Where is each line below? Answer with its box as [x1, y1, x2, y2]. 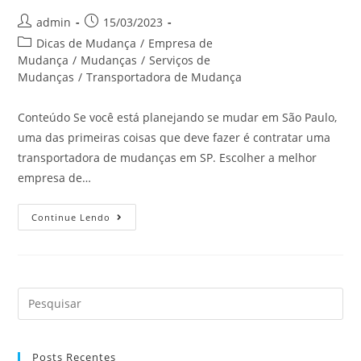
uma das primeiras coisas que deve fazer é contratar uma [18, 129, 331, 145]
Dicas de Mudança [36, 35, 137, 51]
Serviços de [149, 52, 211, 68]
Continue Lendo [31, 210, 111, 223]
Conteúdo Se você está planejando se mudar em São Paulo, [18, 109, 338, 125]
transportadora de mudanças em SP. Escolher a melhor [18, 149, 317, 165]
